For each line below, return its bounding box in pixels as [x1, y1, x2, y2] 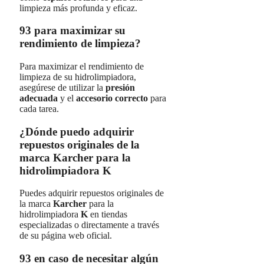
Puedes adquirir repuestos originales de [19, 188, 164, 199]
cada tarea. [19, 103, 59, 114]
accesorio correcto [76, 93, 148, 103]
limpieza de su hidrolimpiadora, [19, 71, 136, 82]
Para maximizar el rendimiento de [19, 61, 144, 71]
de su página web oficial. [19, 230, 112, 241]
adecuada [19, 93, 58, 103]
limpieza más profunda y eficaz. [19, 2, 137, 13]
